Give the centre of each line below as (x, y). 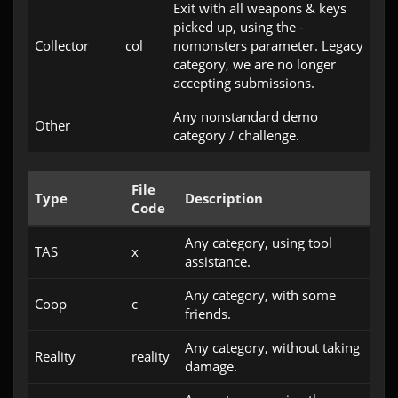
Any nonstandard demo (246, 116)
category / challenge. (236, 135)
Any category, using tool (259, 243)
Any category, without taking (272, 347)
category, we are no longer (255, 64)
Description (224, 198)
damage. (211, 366)
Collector (62, 45)
